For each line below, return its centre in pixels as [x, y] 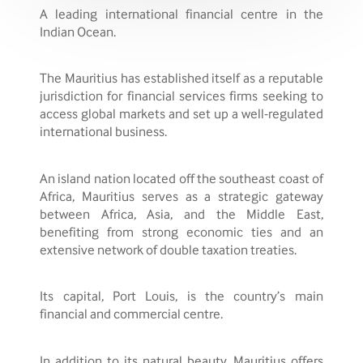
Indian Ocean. [78, 33]
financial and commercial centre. [132, 316]
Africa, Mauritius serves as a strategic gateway [181, 197]
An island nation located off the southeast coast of [181, 179]
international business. [104, 133]
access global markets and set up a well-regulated [181, 115]
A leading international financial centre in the [181, 15]
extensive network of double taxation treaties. [169, 251]
